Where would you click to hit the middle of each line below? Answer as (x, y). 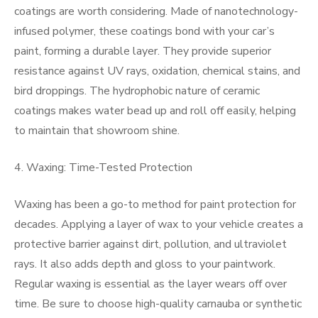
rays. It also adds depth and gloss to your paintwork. (145, 264)
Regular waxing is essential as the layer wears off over (150, 284)
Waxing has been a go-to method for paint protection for (155, 204)
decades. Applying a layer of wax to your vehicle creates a (159, 224)
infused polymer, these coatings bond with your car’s (144, 31)
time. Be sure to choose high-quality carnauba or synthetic (158, 304)
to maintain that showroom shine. (97, 131)
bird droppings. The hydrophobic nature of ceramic (137, 91)
